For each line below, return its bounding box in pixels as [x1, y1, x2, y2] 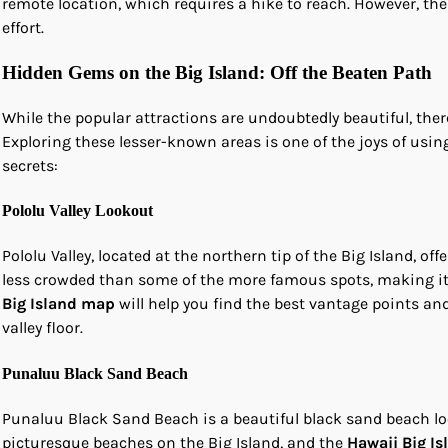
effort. [2, 18, 44, 38]
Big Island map [2, 294, 115, 314]
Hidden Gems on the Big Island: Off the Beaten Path [2, 62, 432, 84]
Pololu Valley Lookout [2, 202, 153, 220]
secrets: [2, 155, 58, 175]
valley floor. [2, 318, 83, 338]
